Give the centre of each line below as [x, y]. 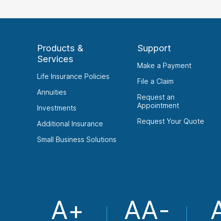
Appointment [158, 105]
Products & [60, 48]
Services [55, 59]
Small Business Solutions [77, 139]
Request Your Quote [170, 121]
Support [154, 48]
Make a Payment [164, 65]
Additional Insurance [70, 124]
